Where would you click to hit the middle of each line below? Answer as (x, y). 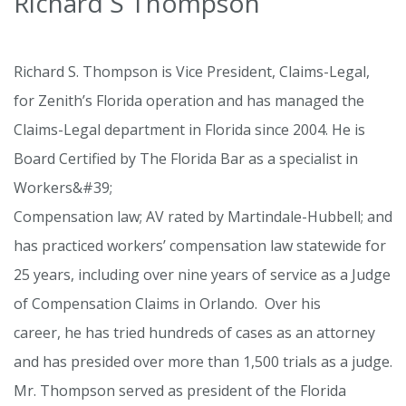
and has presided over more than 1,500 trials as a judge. (203, 362)
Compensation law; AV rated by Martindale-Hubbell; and (203, 217)
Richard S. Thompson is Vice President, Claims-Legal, (192, 72)
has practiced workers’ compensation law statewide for (200, 246)
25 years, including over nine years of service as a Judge (202, 275)
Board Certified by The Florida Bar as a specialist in (186, 159)
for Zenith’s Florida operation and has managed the (189, 101)
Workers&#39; (63, 188)
